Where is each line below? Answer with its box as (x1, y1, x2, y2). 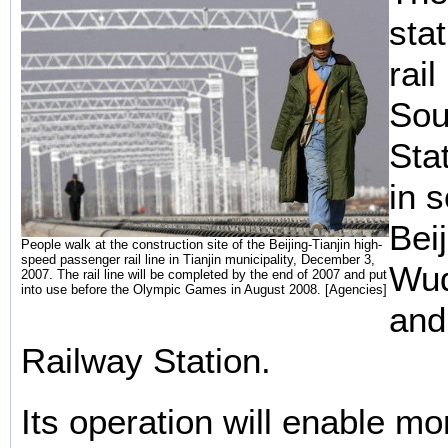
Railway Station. (21, 340, 271, 381)
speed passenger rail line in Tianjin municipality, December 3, (21, 251, 375, 267)
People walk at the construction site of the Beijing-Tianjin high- (21, 236, 382, 252)
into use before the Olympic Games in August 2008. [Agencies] (21, 281, 387, 297)
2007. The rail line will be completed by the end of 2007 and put (21, 266, 387, 282)
